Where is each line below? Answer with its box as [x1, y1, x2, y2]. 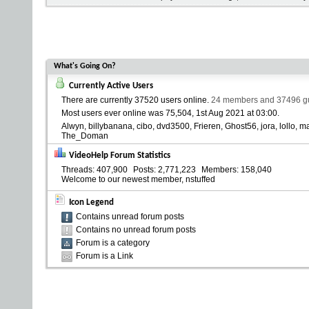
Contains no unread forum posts [76, 225, 196, 235]
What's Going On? [54, 62, 116, 70]
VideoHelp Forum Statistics [69, 151, 170, 160]
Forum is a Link [76, 251, 133, 261]
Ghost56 [225, 121, 257, 131]
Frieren [194, 121, 221, 131]
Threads [61, 165, 92, 175]
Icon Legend [69, 198, 114, 207]
